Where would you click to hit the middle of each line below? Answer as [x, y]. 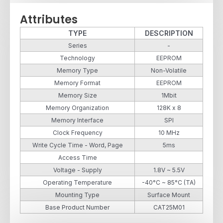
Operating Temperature [77, 182]
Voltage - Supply [77, 170]
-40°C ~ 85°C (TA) [169, 182]
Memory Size [77, 95]
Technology [77, 58]
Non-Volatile [169, 70]
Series [77, 45]
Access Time [77, 157]
